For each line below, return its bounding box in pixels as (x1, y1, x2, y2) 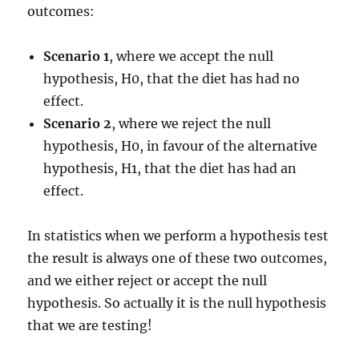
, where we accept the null (109, 48, 274, 64)
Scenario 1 (43, 48, 110, 64)
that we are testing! (27, 317, 153, 333)
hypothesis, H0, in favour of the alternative (43, 138, 318, 154)
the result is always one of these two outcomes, (27, 250, 328, 266)
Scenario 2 (43, 115, 112, 131)
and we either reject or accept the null (27, 272, 268, 288)
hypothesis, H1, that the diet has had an (43, 160, 297, 176)
